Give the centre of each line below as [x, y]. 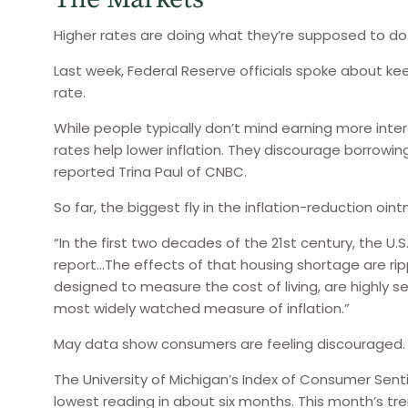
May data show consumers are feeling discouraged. [230, 344]
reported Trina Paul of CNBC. [151, 172]
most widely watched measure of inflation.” [202, 308]
